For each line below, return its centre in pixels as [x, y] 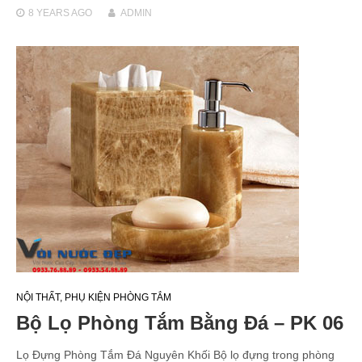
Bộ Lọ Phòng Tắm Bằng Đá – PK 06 [180, 322]
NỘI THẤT [38, 297]
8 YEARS [49, 13]
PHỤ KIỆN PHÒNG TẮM [118, 297]
